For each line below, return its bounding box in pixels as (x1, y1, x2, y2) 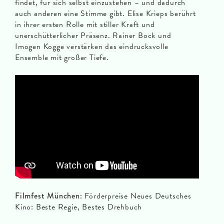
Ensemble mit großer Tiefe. (15, 51, 109, 64)
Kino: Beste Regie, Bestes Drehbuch (15, 201, 142, 213)
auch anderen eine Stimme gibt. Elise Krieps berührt (15, 7, 196, 20)
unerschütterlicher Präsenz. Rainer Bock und (15, 29, 171, 42)
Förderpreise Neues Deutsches (82, 190, 191, 202)
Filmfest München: (15, 190, 82, 202)
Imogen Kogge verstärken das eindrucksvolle (15, 40, 168, 53)
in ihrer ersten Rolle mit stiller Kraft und (15, 18, 155, 31)
